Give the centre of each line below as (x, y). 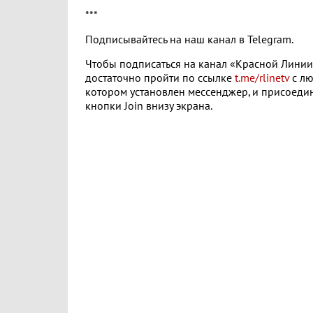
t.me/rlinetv (262, 78)
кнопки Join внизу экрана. (149, 106)
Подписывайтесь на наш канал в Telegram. (189, 40)
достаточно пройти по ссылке (160, 78)
